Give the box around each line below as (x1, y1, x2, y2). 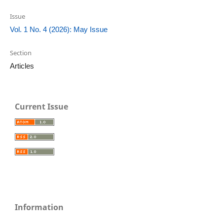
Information (15, 202, 64, 213)
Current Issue (15, 101, 68, 112)
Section (9, 48, 32, 57)
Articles (9, 61, 34, 70)
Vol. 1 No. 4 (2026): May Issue (9, 25, 108, 34)
